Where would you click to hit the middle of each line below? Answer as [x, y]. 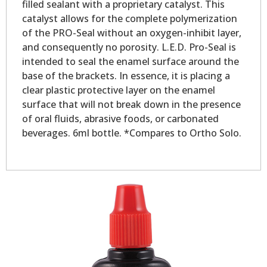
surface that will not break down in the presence [131, 105]
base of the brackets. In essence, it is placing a [126, 76]
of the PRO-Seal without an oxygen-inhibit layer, [131, 33]
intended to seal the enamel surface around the [130, 62]
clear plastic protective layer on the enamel [118, 90]
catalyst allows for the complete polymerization [129, 19]
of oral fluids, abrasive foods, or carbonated [120, 119]
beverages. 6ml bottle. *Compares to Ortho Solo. [131, 133]
